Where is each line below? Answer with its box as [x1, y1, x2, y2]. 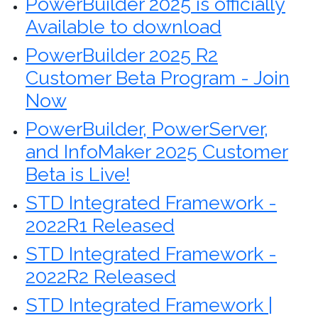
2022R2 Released [26, 265, 176, 287]
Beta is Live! [26, 163, 130, 185]
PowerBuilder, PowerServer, [26, 118, 268, 140]
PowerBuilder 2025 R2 [26, 44, 218, 66]
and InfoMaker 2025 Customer [26, 141, 288, 163]
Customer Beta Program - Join [26, 67, 290, 89]
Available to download [26, 16, 221, 38]
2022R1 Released [26, 214, 175, 236]
